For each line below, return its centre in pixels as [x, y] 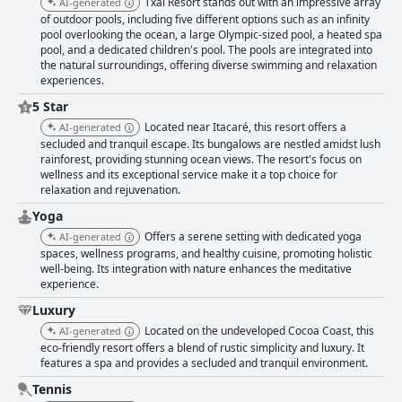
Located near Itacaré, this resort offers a [245, 127]
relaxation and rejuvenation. [110, 190]
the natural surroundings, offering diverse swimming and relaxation [209, 66]
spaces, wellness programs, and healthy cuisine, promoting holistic [206, 254]
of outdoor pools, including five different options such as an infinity [205, 20]
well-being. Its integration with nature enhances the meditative [196, 269]
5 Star [50, 107]
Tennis [52, 389]
